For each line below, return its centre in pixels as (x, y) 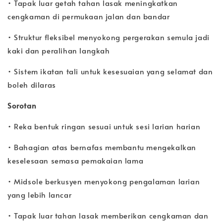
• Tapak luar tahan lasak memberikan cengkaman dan (108, 216)
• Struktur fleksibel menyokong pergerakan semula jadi (109, 37)
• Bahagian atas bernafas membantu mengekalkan (102, 147)
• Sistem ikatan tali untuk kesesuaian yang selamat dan (110, 71)
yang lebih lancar (40, 195)
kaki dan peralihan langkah (59, 51)
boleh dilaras (32, 85)
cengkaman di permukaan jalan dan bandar (89, 16)
